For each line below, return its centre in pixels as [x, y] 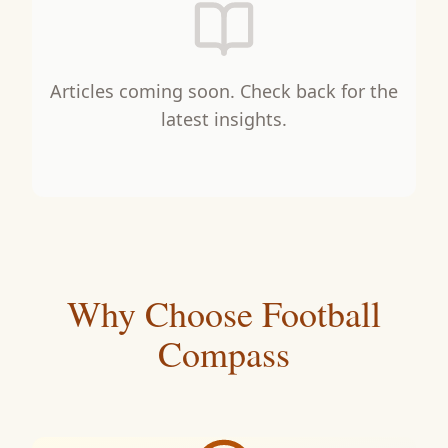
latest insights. [224, 119]
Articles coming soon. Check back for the [224, 91]
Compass [224, 353]
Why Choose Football [224, 313]
